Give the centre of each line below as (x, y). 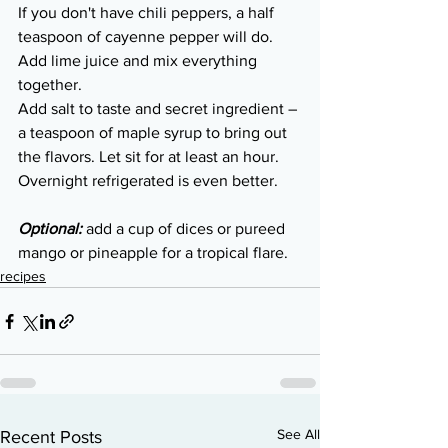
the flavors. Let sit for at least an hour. (150, 157)
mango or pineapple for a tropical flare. (153, 253)
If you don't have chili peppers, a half (148, 13)
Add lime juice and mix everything (139, 61)
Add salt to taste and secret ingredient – (159, 109)
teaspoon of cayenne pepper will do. (147, 37)
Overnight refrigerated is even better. (148, 181)
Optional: (52, 229)
